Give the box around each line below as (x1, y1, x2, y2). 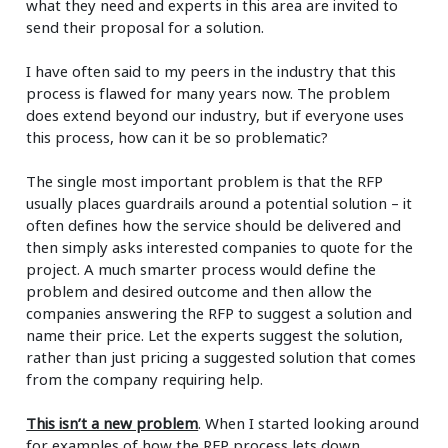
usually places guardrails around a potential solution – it (26, 192, 413, 213)
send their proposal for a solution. (26, 16, 265, 37)
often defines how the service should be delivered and (26, 214, 402, 235)
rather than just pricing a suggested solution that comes (26, 346, 417, 367)
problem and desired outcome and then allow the (26, 280, 373, 301)
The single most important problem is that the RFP (26, 170, 384, 191)
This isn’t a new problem (26, 412, 199, 433)
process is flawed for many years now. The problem (26, 82, 391, 103)
